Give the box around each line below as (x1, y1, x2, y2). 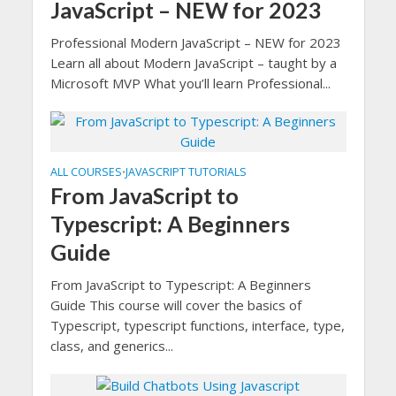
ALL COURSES (49, 164, 122, 180)
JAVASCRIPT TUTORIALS (125, 164, 247, 180)
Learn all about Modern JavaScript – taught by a (49, 54, 337, 72)
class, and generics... (49, 337, 173, 355)
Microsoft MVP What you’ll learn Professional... (49, 74, 331, 93)
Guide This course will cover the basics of (49, 296, 301, 315)
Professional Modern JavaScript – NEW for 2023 (49, 34, 341, 52)
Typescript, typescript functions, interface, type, (49, 316, 345, 335)
